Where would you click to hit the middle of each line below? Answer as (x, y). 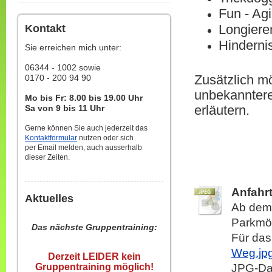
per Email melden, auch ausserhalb (83, 148)
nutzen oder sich (105, 138)
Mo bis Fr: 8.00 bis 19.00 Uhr (84, 98)
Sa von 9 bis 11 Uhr (65, 108)
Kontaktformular (51, 138)
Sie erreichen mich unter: (73, 47)
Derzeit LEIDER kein (94, 257)
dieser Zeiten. (47, 157)
